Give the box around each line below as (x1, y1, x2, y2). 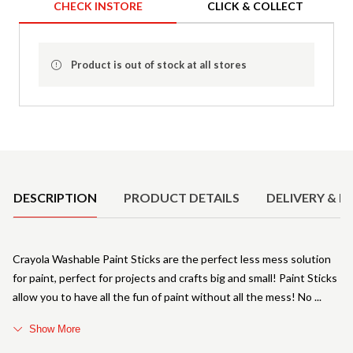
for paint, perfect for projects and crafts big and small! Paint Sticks (13, 270, 337, 284)
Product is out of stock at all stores (71, 58, 247, 71)
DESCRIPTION (13, 189, 97, 205)
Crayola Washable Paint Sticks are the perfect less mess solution (13, 251, 331, 266)
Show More (29, 322, 80, 335)
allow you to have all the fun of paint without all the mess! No (13, 289, 314, 303)
